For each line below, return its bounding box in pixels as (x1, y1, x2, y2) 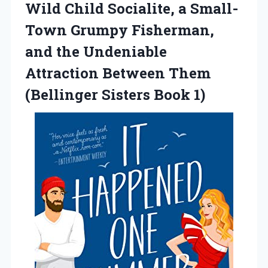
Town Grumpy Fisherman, (25, 20, 214, 39)
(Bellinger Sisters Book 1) (25, 84, 205, 104)
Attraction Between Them (25, 63, 211, 83)
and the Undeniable (25, 41, 167, 61)
